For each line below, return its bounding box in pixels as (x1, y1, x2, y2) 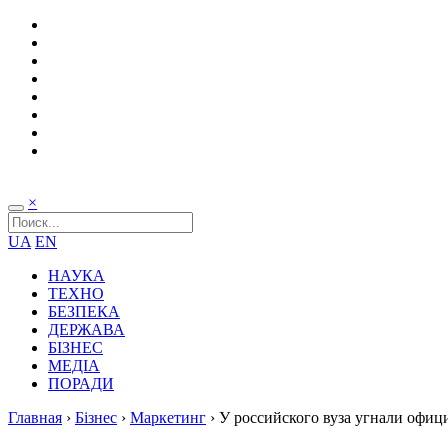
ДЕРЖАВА (48, 321, 125, 338)
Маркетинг (130, 409, 206, 426)
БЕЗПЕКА (48, 303, 120, 320)
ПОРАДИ (48, 375, 114, 392)
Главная (8, 409, 62, 426)
